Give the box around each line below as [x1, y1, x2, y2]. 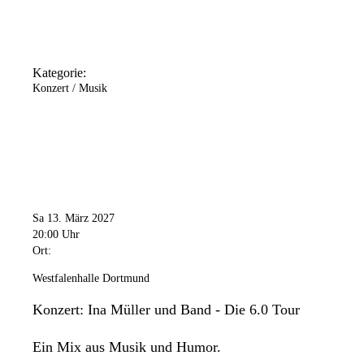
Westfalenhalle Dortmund [32, 271, 149, 284]
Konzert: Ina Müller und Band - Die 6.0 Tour [32, 301, 300, 318]
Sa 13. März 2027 [32, 211, 115, 224]
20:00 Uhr [32, 227, 80, 240]
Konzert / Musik [32, 81, 107, 94]
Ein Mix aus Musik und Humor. [32, 338, 221, 355]
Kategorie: [32, 65, 86, 80]
